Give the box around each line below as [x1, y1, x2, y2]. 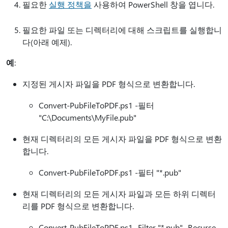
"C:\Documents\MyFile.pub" [39, 112, 136, 123]
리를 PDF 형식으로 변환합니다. [22, 201, 134, 211]
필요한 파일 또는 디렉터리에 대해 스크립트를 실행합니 [22, 24, 222, 35]
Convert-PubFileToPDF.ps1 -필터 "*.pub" [39, 167, 181, 178]
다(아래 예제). [22, 37, 72, 47]
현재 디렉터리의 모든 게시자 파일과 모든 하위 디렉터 [22, 188, 216, 199]
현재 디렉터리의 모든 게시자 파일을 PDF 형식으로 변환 [22, 133, 222, 144]
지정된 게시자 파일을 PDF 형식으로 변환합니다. [22, 78, 195, 89]
